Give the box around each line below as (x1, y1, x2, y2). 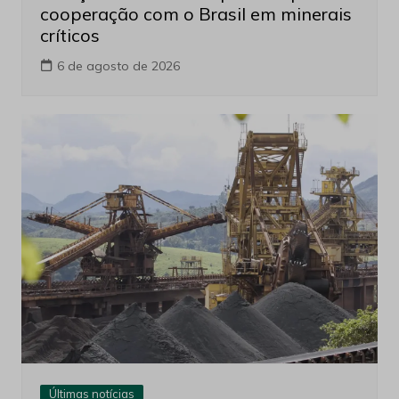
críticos (39, 24, 100, 47)
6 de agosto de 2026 (56, 58, 180, 75)
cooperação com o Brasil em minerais (39, 3, 352, 26)
